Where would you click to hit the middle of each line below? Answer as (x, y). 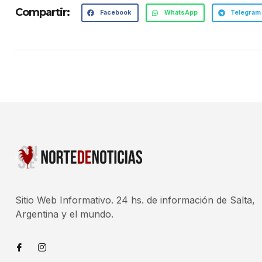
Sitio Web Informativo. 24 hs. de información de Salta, (135, 200)
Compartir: (42, 13)
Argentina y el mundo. (64, 214)
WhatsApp (181, 12)
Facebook (116, 12)
